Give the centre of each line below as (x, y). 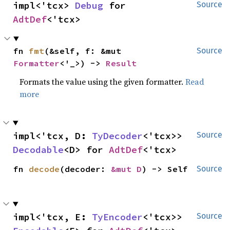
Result (121, 63)
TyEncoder (117, 217)
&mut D (127, 169)
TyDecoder (117, 136)
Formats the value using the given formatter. (103, 82)
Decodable (38, 150)
